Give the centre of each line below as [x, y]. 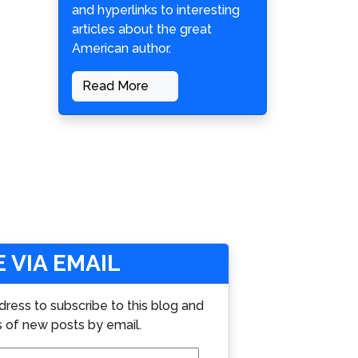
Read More [117, 86]
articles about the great [142, 30]
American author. [121, 49]
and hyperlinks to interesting [156, 10]
